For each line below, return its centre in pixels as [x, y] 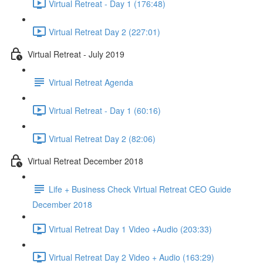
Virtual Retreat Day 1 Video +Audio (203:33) [130, 229]
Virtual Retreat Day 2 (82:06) [102, 138]
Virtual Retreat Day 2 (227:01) [104, 31]
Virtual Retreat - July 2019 [76, 54]
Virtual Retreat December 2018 [85, 161]
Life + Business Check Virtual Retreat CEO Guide [140, 189]
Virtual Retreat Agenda [91, 82]
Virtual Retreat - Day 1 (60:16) [105, 110]
